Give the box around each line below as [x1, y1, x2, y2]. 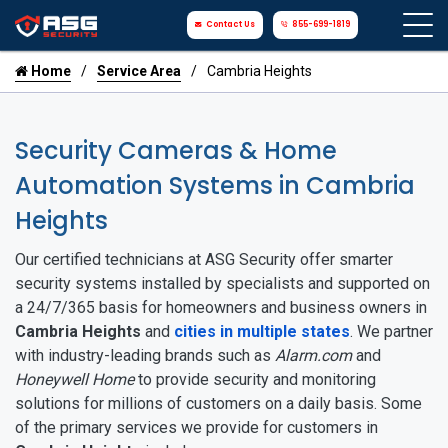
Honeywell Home [15, 370, 134, 389]
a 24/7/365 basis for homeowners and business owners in [15, 298, 427, 317]
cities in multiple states [174, 322, 350, 341]
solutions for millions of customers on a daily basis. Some [15, 394, 422, 413]
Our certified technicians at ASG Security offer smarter [15, 250, 393, 269]
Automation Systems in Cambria [15, 169, 415, 202]
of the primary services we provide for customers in [15, 418, 378, 437]
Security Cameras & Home [15, 134, 337, 167]
